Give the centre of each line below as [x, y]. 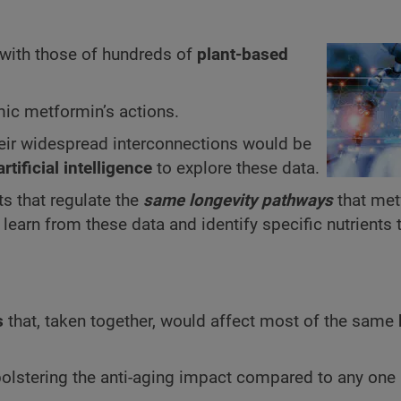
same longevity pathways [238, 201]
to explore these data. [236, 169]
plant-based [243, 55]
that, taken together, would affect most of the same [201, 321]
